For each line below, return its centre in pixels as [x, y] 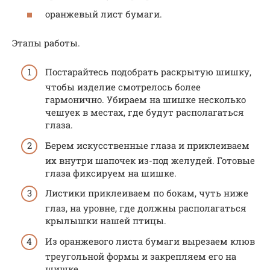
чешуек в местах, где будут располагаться [145, 112]
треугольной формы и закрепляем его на [141, 256]
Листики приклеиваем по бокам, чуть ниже [147, 193]
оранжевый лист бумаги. [104, 14]
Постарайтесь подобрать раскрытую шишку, [148, 72]
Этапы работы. [46, 42]
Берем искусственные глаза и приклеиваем [147, 145]
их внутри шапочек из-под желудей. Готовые [150, 160]
